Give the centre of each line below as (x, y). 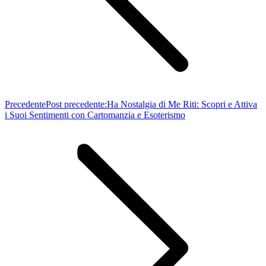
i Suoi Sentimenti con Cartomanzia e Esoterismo (95, 115)
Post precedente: (76, 104)
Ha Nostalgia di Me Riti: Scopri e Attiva (182, 104)
